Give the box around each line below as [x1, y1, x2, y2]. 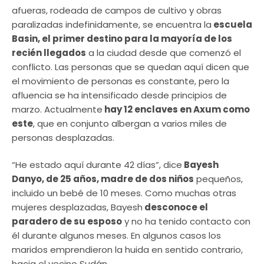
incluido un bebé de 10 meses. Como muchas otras [12, 187, 236, 200]
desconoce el [143, 201, 208, 214]
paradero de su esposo [12, 215, 122, 228]
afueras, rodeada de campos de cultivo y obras [12, 4, 222, 16]
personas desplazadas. [12, 131, 114, 144]
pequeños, [194, 173, 243, 186]
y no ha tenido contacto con [122, 215, 250, 228]
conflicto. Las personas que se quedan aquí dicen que [12, 60, 249, 73]
